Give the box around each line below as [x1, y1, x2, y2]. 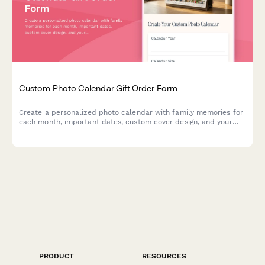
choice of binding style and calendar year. [19, 127, 166, 136]
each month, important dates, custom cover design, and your [19, 118, 232, 127]
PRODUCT [39, 252, 75, 261]
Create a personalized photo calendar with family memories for [19, 108, 243, 117]
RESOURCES [142, 252, 186, 261]
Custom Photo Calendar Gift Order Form [19, 83, 177, 93]
